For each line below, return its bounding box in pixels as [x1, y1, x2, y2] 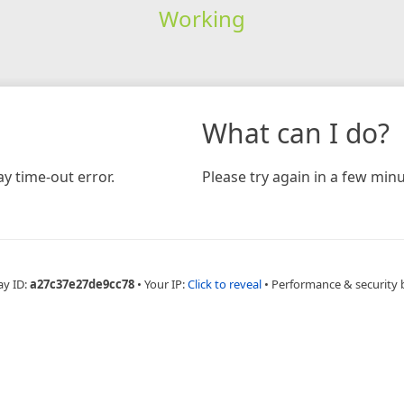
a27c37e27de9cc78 [30, 275, 134, 292]
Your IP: [144, 275, 188, 292]
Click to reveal [188, 275, 262, 292]
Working [158, 3, 245, 33]
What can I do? [202, 114, 390, 151]
